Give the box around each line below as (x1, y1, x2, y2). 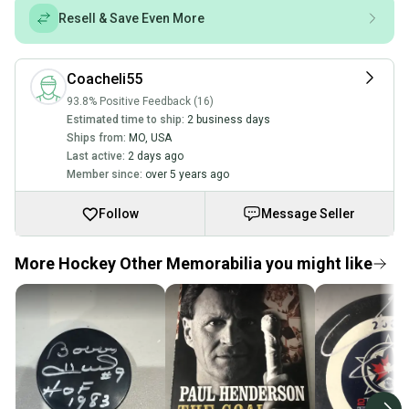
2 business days (187, 113, 270, 126)
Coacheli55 (67, 70, 142, 88)
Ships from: (67, 131, 126, 144)
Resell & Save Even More (58, 11, 204, 26)
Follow (99, 206, 140, 221)
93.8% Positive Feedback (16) (67, 95, 214, 108)
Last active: (67, 150, 125, 163)
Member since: (67, 168, 142, 181)
